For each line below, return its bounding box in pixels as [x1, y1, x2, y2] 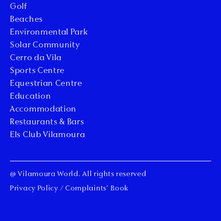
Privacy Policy [10, 185, 58, 193]
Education [10, 93, 51, 101]
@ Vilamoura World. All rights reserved [10, 171, 147, 179]
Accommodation [10, 106, 77, 114]
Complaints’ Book [65, 185, 129, 193]
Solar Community [10, 41, 80, 50]
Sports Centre [10, 67, 65, 75]
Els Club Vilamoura [10, 131, 85, 140]
